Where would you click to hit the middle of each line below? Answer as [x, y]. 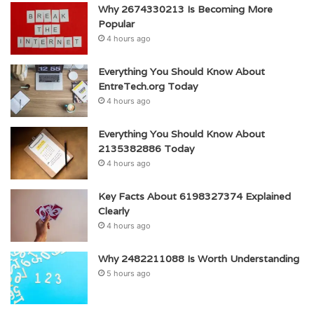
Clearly [114, 211]
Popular [116, 23]
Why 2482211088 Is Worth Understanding [199, 258]
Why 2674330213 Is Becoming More [185, 9]
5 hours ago [129, 273]
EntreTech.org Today [148, 86]
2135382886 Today [146, 148]
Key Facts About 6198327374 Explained [194, 196]
